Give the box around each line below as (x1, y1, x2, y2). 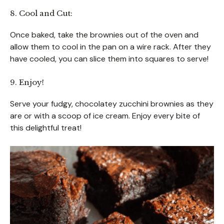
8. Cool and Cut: (10, 8, 72, 18)
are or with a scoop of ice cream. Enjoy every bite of (10, 110, 200, 121)
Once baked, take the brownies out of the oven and (10, 29, 198, 40)
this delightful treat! (10, 122, 81, 133)
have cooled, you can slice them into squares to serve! (10, 53, 208, 64)
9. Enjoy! (10, 77, 44, 87)
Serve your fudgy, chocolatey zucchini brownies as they (10, 98, 213, 109)
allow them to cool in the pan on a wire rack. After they (10, 41, 211, 52)
